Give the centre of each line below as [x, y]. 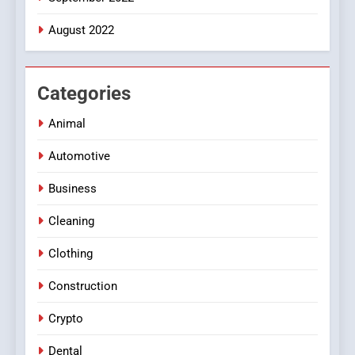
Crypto [66, 319]
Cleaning [71, 221]
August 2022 [81, 31]
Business [73, 189]
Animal [67, 124]
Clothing [71, 254]
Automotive [79, 157]
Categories [84, 94]
